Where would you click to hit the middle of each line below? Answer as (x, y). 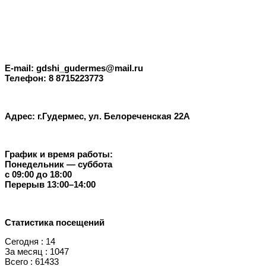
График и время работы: (59, 154)
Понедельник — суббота (58, 164)
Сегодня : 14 (30, 242)
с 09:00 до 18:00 (38, 174)
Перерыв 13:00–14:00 (50, 184)
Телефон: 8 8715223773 (54, 78)
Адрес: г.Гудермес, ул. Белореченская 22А (97, 116)
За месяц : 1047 (37, 252)
